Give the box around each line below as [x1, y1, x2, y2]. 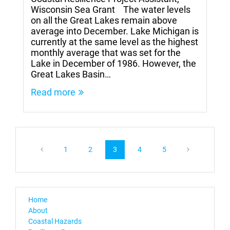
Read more [31, 86, 75, 98]
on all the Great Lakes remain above [31, 14, 177, 26]
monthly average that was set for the [31, 47, 181, 58]
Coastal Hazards [28, 217, 82, 225]
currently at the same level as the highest [31, 36, 198, 47]
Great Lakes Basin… [31, 68, 111, 80]
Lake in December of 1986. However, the [31, 57, 196, 69]
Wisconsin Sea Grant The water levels [31, 4, 190, 15]
